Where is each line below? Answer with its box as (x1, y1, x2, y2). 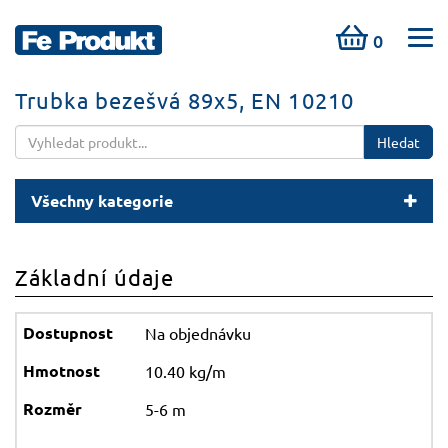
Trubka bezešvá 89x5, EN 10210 (15, 87, 354, 113)
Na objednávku (145, 323, 251, 343)
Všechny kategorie (31, 190, 173, 211)
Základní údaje (15, 264, 175, 290)
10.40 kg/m (145, 361, 226, 381)
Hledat (377, 133, 420, 151)
